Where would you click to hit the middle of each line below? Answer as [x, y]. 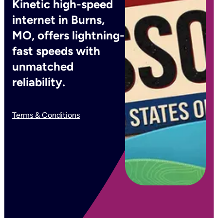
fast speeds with [56, 51]
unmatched [43, 66]
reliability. [39, 82]
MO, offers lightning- [68, 35]
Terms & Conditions [46, 115]
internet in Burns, [58, 20]
